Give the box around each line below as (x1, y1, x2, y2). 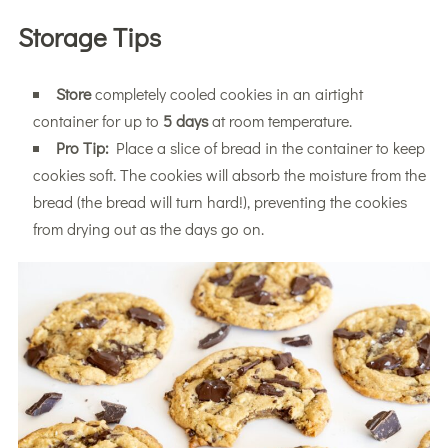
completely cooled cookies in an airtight (90, 83, 363, 105)
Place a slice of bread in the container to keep (108, 137, 425, 159)
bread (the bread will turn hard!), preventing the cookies (32, 191, 407, 213)
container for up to (32, 110, 163, 132)
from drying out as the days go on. (32, 218, 264, 240)
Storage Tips (17, 20, 161, 55)
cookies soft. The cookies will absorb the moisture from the (32, 164, 426, 186)
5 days (162, 110, 208, 132)
